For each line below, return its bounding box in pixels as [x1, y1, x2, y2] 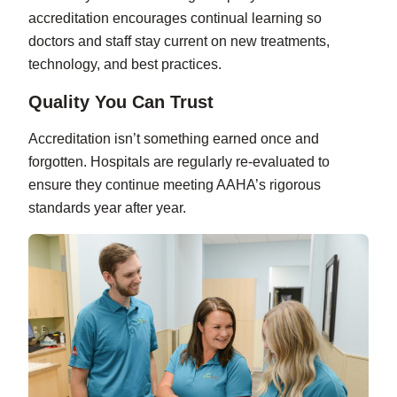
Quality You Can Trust [28, 92, 214, 113]
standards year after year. [28, 200, 186, 216]
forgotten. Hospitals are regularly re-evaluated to [28, 154, 330, 170]
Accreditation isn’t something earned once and [28, 131, 319, 147]
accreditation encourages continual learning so [28, 11, 322, 27]
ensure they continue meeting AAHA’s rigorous [28, 177, 321, 193]
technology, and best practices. [28, 57, 222, 73]
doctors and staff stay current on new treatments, [28, 34, 330, 50]
